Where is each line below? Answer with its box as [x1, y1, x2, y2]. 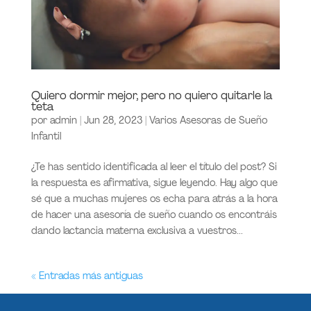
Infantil [31, 130, 61, 143]
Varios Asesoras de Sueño [149, 114, 267, 127]
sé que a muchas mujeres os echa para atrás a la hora [31, 192, 278, 205]
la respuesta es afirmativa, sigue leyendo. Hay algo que [31, 176, 278, 190]
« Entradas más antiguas [31, 269, 143, 283]
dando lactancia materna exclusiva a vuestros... [31, 224, 243, 237]
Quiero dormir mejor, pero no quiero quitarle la [31, 88, 273, 103]
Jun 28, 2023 [83, 114, 142, 127]
